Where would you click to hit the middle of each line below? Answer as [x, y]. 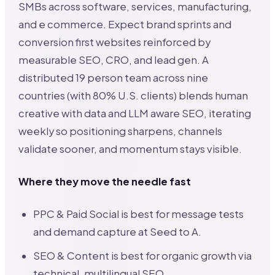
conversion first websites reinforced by [115, 42]
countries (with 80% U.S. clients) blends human [134, 95]
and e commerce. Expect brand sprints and [125, 24]
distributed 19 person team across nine [114, 77]
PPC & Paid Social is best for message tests [139, 214]
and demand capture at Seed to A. [118, 231]
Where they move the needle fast [105, 181]
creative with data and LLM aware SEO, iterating [135, 113]
